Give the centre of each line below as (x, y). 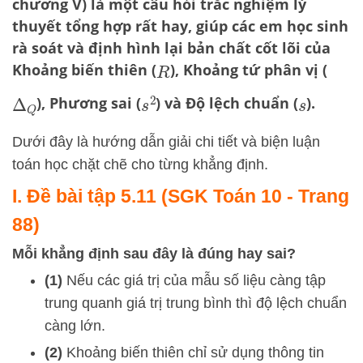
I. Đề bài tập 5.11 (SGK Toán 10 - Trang (181, 196)
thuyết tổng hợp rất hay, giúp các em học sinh (180, 26)
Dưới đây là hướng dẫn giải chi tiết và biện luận (166, 142)
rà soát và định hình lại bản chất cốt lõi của (171, 48)
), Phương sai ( (89, 102)
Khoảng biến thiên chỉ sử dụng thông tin (193, 353)
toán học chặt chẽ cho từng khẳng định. (140, 165)
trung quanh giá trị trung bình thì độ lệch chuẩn (196, 303)
